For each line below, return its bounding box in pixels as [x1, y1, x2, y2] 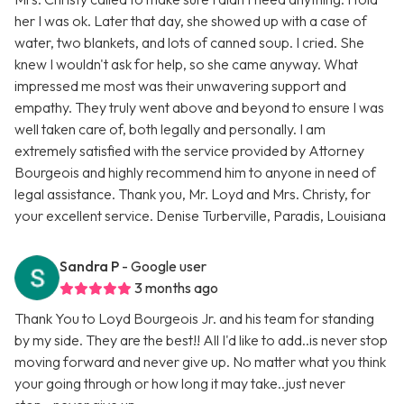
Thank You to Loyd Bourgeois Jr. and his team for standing [14, 309, 374, 328]
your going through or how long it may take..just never [14, 374, 345, 393]
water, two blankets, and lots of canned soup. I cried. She [14, 33, 364, 52]
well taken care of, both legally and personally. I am [14, 120, 326, 139]
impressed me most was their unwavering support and [14, 77, 346, 96]
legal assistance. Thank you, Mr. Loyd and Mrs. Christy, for [14, 185, 371, 204]
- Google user [122, 257, 207, 276]
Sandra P [60, 257, 119, 276]
